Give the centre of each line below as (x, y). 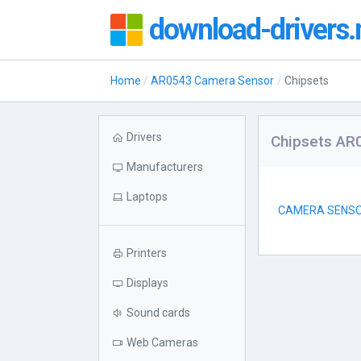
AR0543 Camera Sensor (213, 81)
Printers (147, 253)
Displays (147, 283)
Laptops (147, 197)
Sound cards (158, 313)
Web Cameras (162, 342)
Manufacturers (165, 167)
